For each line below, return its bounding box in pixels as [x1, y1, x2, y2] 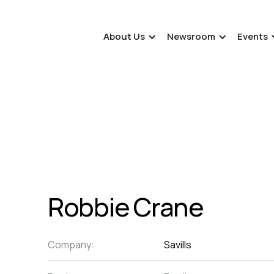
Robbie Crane [48, 189, 204, 224]
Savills [164, 238, 191, 251]
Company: [48, 238, 94, 251]
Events [237, 30, 268, 43]
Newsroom [167, 30, 215, 43]
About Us [103, 30, 145, 43]
